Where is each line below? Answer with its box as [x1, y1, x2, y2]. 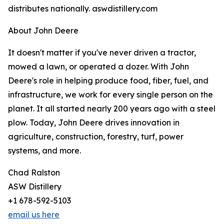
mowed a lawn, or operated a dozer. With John [8, 61, 189, 72]
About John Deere [8, 25, 78, 36]
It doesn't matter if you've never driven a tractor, [8, 47, 196, 58]
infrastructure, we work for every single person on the [8, 89, 213, 100]
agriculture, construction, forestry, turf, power [8, 131, 183, 142]
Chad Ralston [8, 167, 60, 178]
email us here [8, 209, 59, 220]
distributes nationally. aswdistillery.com [8, 3, 157, 14]
